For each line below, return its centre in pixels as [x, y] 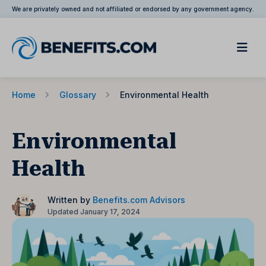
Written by [70, 200]
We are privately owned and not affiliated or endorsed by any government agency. [133, 9]
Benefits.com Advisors [139, 200]
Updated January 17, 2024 [94, 212]
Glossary [78, 95]
